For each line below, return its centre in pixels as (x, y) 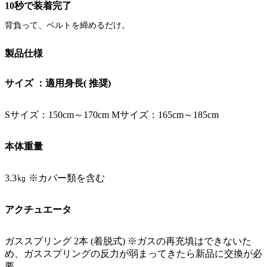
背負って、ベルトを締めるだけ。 (67, 26)
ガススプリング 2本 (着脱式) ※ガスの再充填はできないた (128, 241)
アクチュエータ (38, 209)
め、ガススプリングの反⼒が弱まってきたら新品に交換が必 (133, 253)
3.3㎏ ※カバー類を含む (55, 178)
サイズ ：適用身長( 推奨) (58, 83)
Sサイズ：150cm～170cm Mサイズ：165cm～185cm (112, 114)
